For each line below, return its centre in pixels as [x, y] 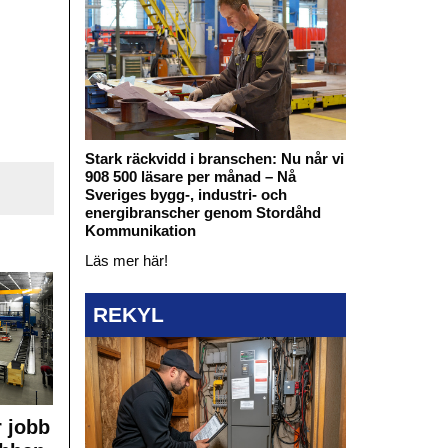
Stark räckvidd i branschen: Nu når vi [214, 158]
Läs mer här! [126, 260]
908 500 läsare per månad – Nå [190, 176]
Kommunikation [140, 230]
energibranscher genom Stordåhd [202, 212]
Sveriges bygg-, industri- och [185, 194]
